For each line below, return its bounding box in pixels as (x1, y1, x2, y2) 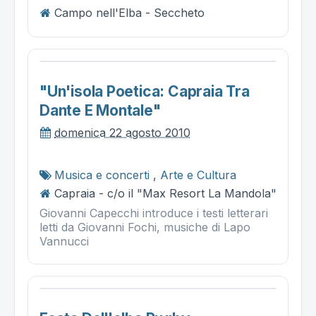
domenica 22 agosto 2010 (54, 126, 190, 140)
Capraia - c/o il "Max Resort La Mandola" (54, 186, 276, 200)
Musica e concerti (54, 168, 150, 182)
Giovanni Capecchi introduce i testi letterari (39, 206, 268, 220)
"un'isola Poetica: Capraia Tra (39, 83, 250, 100)
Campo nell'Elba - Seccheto (54, 6, 205, 20)
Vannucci (39, 234, 89, 248)
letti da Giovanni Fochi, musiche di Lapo (39, 220, 250, 234)
